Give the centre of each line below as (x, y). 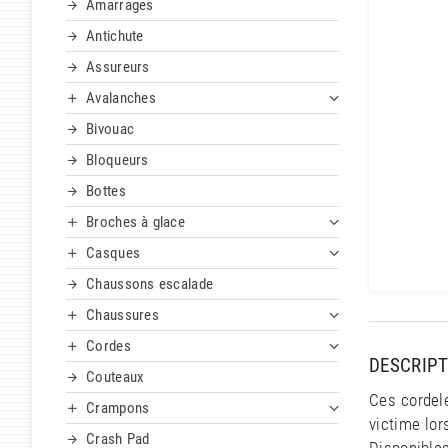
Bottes (106, 191)
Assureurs (118, 67)
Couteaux (115, 377)
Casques (113, 253)
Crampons (118, 408)
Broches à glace (135, 222)
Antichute (115, 36)
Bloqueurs (117, 160)
